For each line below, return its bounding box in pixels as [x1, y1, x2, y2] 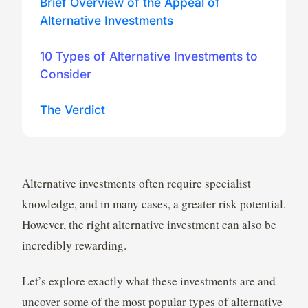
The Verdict [40, 102, 106, 118]
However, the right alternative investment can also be [21, 216, 276, 232]
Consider [40, 67, 92, 82]
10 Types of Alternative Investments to [40, 49, 258, 64]
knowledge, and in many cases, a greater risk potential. [21, 195, 286, 212]
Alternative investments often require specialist [21, 175, 251, 191]
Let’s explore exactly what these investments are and [21, 272, 276, 289]
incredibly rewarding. [21, 236, 126, 253]
